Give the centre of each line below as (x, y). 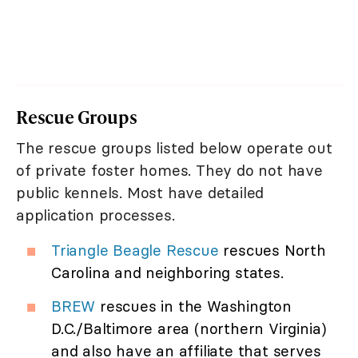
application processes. (95, 215)
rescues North (272, 251)
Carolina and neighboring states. (167, 273)
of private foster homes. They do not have (169, 171)
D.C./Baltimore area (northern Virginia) (189, 329)
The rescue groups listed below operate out (174, 148)
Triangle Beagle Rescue (135, 251)
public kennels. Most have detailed (140, 193)
